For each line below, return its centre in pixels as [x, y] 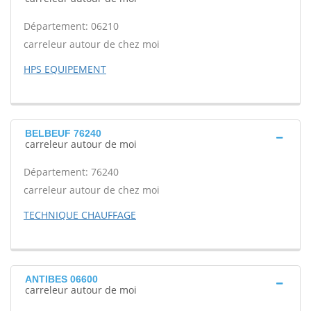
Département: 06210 [71, 26]
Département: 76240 [71, 172]
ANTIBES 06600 [61, 279]
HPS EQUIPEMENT [65, 69]
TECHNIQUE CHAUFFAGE [80, 215]
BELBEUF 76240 [63, 133]
